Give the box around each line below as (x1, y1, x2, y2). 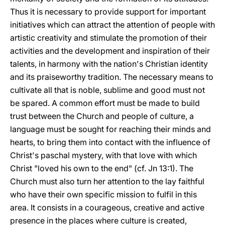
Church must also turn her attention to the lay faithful (10, 176, 204, 186)
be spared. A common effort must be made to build (10, 98, 200, 108)
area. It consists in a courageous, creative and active (10, 202, 204, 212)
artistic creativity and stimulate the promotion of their (10, 33, 207, 43)
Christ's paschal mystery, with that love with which (10, 150, 197, 160)
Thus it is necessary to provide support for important (10, 7, 206, 17)
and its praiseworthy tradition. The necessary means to (10, 72, 213, 82)
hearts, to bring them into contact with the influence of (10, 137, 210, 147)
